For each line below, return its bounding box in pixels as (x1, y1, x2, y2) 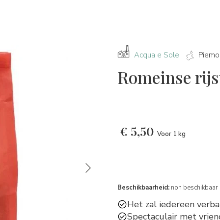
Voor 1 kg (157, 130, 186, 139)
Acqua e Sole (134, 50, 179, 60)
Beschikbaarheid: (117, 183, 169, 192)
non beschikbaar (169, 183, 218, 192)
